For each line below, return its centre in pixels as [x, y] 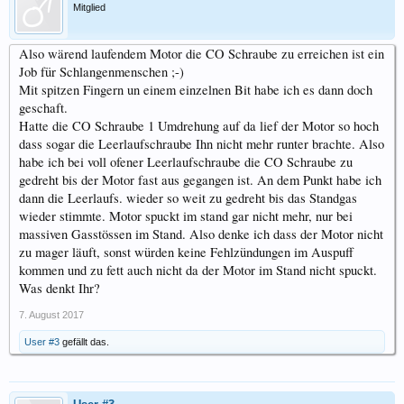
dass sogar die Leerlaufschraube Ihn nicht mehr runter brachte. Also [202, 144]
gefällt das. [84, 342]
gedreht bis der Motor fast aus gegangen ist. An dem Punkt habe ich [200, 180]
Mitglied [89, 8]
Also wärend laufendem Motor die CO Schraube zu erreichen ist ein [202, 54]
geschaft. [43, 108]
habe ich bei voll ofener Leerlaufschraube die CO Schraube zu [186, 162]
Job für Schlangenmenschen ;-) [101, 72]
